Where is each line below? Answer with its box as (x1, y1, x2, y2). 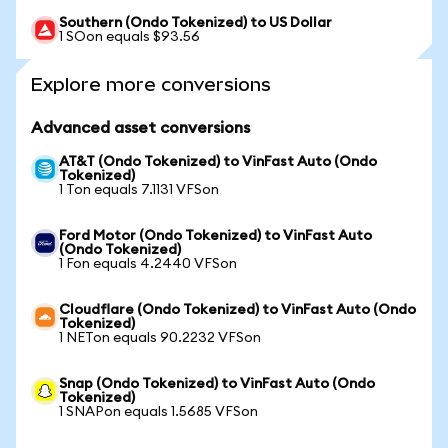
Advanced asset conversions (31, 120, 250, 136)
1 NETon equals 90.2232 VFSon (59, 331, 261, 345)
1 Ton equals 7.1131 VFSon (59, 183, 219, 197)
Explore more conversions (31, 74, 271, 95)
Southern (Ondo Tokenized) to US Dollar (59, 16, 332, 30)
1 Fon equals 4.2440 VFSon (59, 257, 237, 271)
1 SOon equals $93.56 (59, 30, 200, 44)
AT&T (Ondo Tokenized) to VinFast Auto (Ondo (59, 155, 377, 169)
